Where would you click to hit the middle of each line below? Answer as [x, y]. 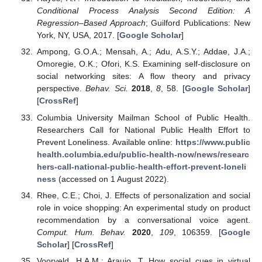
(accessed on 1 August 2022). [112, 179]
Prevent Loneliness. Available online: [106, 142]
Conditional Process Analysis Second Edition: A [143, 11]
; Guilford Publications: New [198, 23]
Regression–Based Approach [91, 23]
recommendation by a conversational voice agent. [143, 220]
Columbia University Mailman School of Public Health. [143, 117]
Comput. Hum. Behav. [81, 232]
